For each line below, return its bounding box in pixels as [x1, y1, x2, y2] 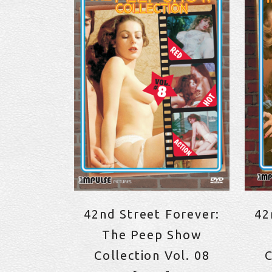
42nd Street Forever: [84, 207, 220, 222]
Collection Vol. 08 [93, 248, 210, 263]
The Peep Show [101, 228, 202, 242]
